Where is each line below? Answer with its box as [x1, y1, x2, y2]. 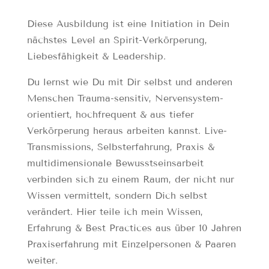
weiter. [26, 255, 58, 267]
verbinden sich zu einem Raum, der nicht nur [26, 174, 234, 186]
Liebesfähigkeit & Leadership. [26, 50, 169, 62]
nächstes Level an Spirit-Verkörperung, [26, 34, 207, 46]
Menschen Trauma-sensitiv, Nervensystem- [26, 92, 223, 104]
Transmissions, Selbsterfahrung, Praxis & [26, 141, 214, 153]
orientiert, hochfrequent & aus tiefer [26, 109, 194, 121]
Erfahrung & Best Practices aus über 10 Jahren [26, 222, 241, 234]
